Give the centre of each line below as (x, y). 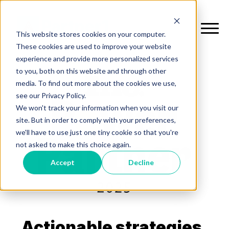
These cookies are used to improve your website (93, 46)
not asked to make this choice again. (73, 144)
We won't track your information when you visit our (97, 107)
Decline (141, 162)
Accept (62, 162)
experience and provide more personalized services (97, 58)
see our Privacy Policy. (51, 95)
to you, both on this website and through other (91, 71)
